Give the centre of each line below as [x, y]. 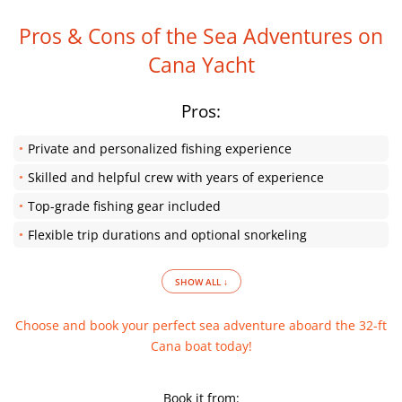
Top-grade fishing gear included [124, 206]
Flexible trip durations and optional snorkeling [167, 235]
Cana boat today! [201, 346]
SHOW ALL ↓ [201, 282]
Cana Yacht [201, 65]
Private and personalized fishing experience [160, 149]
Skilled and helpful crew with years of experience [176, 177]
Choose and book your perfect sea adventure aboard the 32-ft [201, 325]
